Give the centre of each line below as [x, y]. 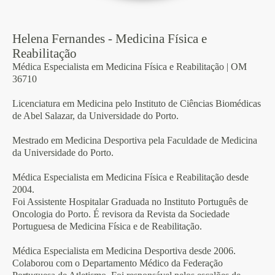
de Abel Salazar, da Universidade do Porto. [97, 116]
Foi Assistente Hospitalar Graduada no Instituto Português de [130, 202]
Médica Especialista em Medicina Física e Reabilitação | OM [130, 67]
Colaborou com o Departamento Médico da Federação [118, 263]
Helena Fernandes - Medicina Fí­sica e [110, 39]
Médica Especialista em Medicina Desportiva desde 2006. [125, 251]
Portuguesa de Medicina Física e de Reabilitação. [108, 226]
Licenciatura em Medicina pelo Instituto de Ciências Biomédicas [137, 103]
